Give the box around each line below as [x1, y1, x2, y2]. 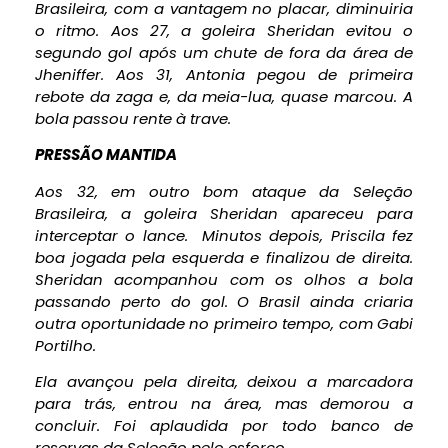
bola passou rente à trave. [35, 108, 231, 130]
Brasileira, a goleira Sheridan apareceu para [35, 202, 413, 224]
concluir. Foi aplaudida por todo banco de [35, 415, 413, 437]
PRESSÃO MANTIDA [35, 144, 177, 166]
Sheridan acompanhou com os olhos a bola [35, 268, 413, 290]
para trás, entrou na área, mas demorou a [35, 393, 413, 415]
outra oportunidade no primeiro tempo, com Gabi [35, 312, 413, 334]
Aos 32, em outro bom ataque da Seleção [35, 180, 413, 202]
